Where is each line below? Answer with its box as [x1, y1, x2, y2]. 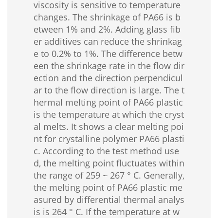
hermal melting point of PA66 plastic [34, 96, 183, 109]
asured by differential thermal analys [34, 194, 184, 206]
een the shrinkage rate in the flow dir [34, 60, 184, 72]
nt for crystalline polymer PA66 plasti [34, 133, 184, 145]
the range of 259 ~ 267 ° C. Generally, [34, 169, 184, 182]
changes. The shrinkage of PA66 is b [34, 11, 181, 23]
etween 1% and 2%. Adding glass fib [34, 23, 181, 36]
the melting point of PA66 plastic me [34, 182, 182, 194]
